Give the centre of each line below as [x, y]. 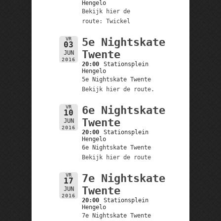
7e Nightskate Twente [116, 215]
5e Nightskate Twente [116, 79]
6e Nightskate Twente [116, 147]
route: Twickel [106, 21]
